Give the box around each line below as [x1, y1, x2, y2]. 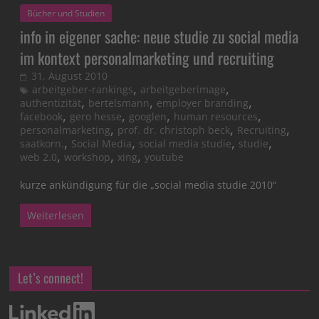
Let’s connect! [18, 268, 84, 288]
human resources [174, 110, 258, 124]
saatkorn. [20, 137, 65, 151]
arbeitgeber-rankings [32, 83, 134, 97]
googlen [129, 110, 167, 124]
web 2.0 [20, 150, 58, 164]
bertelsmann [88, 96, 150, 110]
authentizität [20, 96, 82, 110]
